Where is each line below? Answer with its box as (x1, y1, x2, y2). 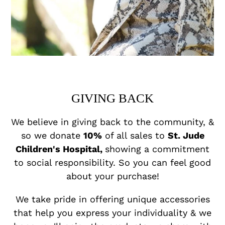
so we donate (21, 130, 83, 141)
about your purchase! (66, 170, 159, 181)
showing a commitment (105, 143, 209, 154)
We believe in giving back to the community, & (11, 116, 214, 127)
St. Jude (167, 130, 204, 141)
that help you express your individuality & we (14, 207, 211, 218)
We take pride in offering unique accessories (15, 194, 210, 205)
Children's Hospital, (16, 143, 105, 154)
